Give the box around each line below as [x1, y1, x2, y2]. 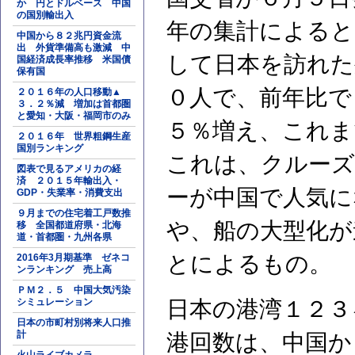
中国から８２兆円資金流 [17, 30, 121, 41]
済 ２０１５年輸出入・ [17, 175, 121, 186]
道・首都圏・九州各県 [17, 231, 112, 242]
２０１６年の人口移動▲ [17, 86, 121, 97]
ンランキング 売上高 [17, 264, 112, 275]
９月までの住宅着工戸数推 [17, 208, 131, 219]
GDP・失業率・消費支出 [17, 187, 123, 198]
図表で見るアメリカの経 [17, 163, 121, 174]
